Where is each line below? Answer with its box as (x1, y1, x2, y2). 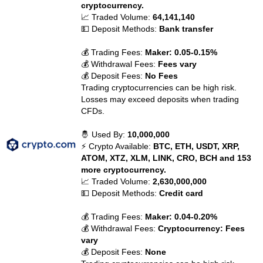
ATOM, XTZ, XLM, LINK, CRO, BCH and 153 (81, 153, 252, 163)
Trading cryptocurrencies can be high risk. (81, 83, 237, 92)
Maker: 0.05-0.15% (145, 48, 218, 57)
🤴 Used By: (81, 130, 128, 139)
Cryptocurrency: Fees (158, 224, 245, 233)
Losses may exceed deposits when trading (81, 95, 240, 104)
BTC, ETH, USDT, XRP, (153, 141, 240, 151)
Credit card (159, 188, 204, 198)
